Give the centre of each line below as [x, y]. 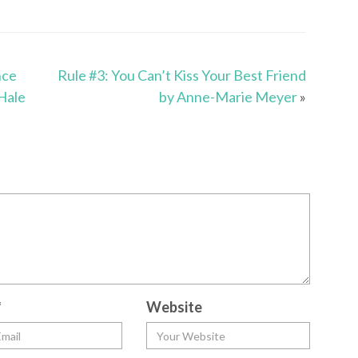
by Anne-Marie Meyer [228, 97]
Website [174, 307]
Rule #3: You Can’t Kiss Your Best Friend [181, 76]
